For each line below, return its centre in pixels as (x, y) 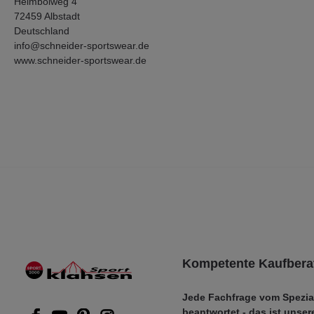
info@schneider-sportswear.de (82, 46)
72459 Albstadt (47, 16)
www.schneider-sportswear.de (80, 60)
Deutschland (42, 31)
